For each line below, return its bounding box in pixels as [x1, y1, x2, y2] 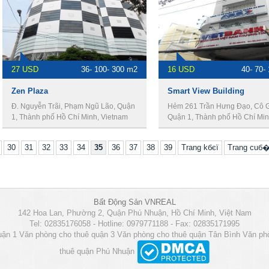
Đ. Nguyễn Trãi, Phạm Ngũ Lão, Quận [11, 102, 135, 110]
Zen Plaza [11, 86, 48, 95]
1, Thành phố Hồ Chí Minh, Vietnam [11, 113, 128, 121]
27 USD [11, 65, 38, 74]
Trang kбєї [181, 143, 219, 152]
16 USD [168, 65, 195, 74]
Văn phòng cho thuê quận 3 [19, 230, 115, 239]
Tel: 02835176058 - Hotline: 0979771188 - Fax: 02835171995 [29, 219, 240, 228]
